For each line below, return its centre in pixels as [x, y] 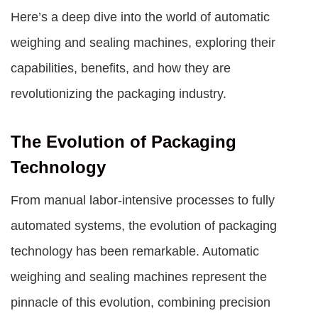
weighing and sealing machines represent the [139, 277]
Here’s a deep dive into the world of [113, 17]
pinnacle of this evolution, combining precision [141, 302]
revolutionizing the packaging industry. [119, 94]
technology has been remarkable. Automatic [135, 251]
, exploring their [232, 43]
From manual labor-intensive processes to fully [143, 200]
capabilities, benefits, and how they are [121, 68]
